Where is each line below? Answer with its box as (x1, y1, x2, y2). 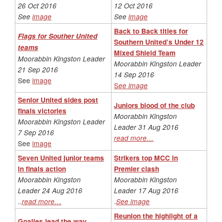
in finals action (18, 163, 66, 173)
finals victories (18, 105, 66, 115)
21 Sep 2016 (18, 64, 58, 74)
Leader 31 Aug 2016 (114, 121, 178, 132)
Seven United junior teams (18, 152, 104, 163)
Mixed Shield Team (114, 47, 175, 57)
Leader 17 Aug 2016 (114, 185, 178, 195)
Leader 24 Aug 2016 (18, 185, 82, 195)
